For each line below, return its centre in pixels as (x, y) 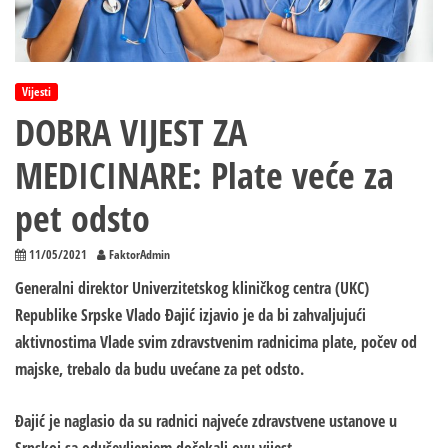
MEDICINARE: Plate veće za (204, 176)
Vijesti (36, 92)
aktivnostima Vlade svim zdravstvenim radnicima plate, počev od (216, 342)
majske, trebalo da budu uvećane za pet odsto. (159, 369)
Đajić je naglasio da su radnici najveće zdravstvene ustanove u (206, 421)
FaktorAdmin (139, 255)
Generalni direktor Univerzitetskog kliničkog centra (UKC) (192, 288)
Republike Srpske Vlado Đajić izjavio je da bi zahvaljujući (190, 315)
